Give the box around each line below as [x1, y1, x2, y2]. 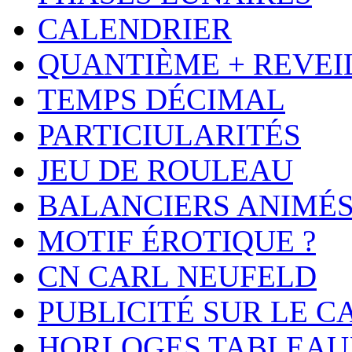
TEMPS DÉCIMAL [38, 82, 285, 117]
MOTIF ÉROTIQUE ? [38, 224, 316, 258]
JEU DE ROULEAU [38, 153, 293, 188]
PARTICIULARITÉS [38, 118, 301, 152]
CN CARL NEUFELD [38, 259, 317, 294]
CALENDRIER [38, 12, 232, 46]
